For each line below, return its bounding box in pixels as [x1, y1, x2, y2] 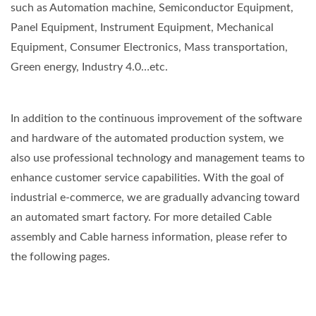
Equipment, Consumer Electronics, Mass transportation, [11, 42, 288, 54]
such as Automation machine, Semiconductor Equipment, [11, 2, 293, 14]
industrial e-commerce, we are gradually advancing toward [11, 192, 300, 204]
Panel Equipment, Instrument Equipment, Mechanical [11, 22, 274, 34]
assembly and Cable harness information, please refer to [11, 231, 287, 243]
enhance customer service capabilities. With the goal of [11, 172, 284, 184]
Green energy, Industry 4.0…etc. [11, 61, 168, 73]
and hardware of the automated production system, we [11, 133, 284, 145]
